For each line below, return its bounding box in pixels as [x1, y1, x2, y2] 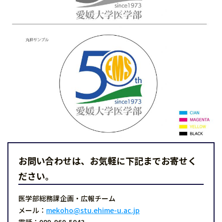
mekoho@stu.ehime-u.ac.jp [46, 205, 140, 215]
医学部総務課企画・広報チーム [18, 193, 115, 203]
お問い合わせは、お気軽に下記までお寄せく [18, 154, 197, 167]
